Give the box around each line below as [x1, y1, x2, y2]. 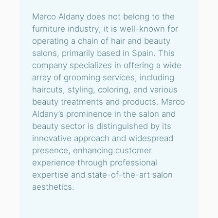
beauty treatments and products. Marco [32, 97, 185, 107]
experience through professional [32, 158, 157, 167]
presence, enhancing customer [32, 145, 152, 155]
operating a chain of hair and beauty [32, 36, 170, 46]
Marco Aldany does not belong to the [32, 12, 175, 21]
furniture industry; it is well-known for [32, 24, 178, 34]
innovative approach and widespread [32, 133, 173, 143]
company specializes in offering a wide [32, 60, 182, 70]
